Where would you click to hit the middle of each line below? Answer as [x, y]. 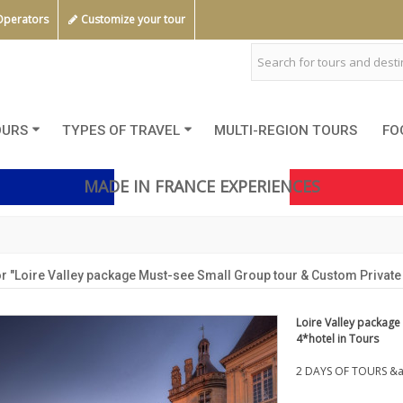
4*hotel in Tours [337, 339]
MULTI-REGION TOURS [285, 130]
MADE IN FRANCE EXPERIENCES [201, 187]
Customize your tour [132, 19]
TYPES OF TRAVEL [121, 130]
